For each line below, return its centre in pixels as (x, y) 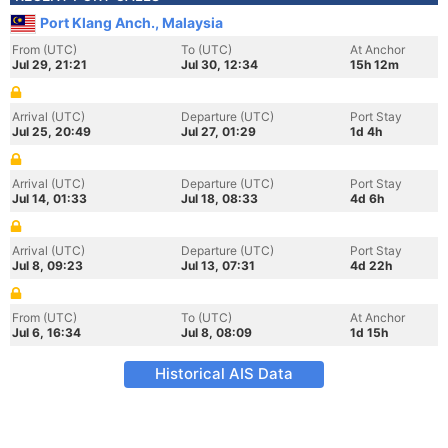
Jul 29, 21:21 (49, 64)
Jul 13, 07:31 (218, 265)
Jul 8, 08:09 (216, 332)
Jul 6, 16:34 (46, 332)
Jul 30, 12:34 (219, 64)
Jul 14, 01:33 (49, 198)
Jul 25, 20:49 (51, 131)
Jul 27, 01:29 (218, 131)
